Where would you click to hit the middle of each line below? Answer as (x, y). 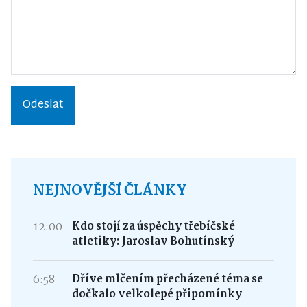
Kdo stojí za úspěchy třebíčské (153, 226)
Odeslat (43, 105)
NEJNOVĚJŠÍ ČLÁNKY (110, 191)
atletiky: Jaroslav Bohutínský (153, 242)
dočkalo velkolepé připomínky (157, 294)
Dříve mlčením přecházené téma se (167, 279)
